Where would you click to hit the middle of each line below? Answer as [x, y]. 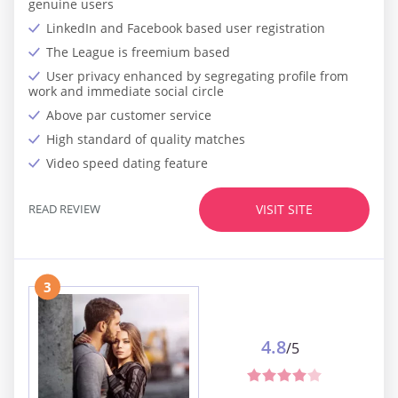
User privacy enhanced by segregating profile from [197, 76]
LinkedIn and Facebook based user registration [186, 28]
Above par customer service [129, 115]
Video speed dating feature [127, 163]
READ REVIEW [64, 209]
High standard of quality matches [146, 139]
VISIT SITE [284, 210]
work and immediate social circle [126, 91]
